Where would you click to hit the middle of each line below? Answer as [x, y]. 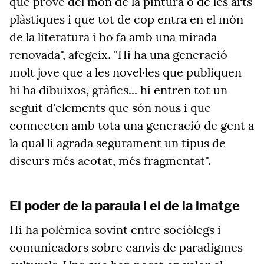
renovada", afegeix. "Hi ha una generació [118, 55]
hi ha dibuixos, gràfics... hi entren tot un [118, 90]
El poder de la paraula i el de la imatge [125, 206]
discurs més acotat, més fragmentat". [110, 161]
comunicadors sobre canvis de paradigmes [126, 247]
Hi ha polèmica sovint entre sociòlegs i [115, 230]
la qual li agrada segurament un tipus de [118, 143]
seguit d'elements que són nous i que [110, 108]
